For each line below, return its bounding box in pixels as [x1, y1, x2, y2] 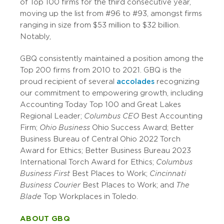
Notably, [20, 32, 51, 40]
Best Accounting [139, 112, 202, 120]
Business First [20, 169, 72, 177]
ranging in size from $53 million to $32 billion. [20, 21, 180, 29]
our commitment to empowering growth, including [20, 89, 203, 97]
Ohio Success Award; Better [90, 123, 194, 131]
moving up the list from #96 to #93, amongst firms [20, 9, 202, 17]
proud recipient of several [20, 77, 116, 85]
